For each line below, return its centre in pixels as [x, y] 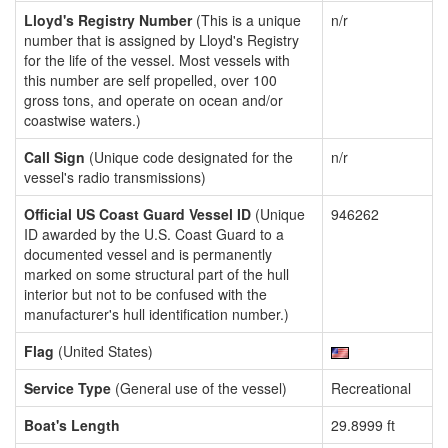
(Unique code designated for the [189, 157]
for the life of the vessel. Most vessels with [157, 60]
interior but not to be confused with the [145, 294]
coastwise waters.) [82, 120]
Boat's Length [72, 425]
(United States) [103, 351]
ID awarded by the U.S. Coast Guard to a [154, 234]
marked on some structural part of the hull [156, 274]
